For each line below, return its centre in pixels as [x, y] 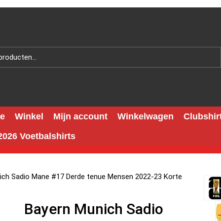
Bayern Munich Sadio [93, 209]
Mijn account [81, 116]
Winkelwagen [146, 116]
